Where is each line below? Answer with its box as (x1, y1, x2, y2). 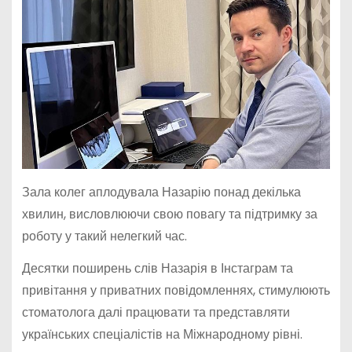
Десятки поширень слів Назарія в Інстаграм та (21, 258, 293, 277)
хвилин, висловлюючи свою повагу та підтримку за (21, 204, 317, 223)
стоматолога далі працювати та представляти (21, 302, 290, 321)
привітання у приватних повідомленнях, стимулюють (21, 280, 330, 299)
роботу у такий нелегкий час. (21, 226, 187, 245)
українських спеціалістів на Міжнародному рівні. (21, 324, 302, 343)
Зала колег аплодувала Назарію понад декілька (21, 182, 301, 201)
